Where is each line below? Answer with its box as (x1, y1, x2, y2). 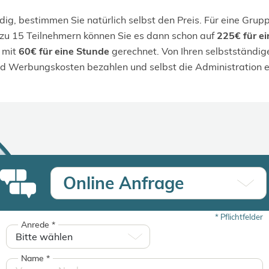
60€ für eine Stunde (19, 45, 109, 57)
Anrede (21, 219, 52, 230)
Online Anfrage (63, 172, 184, 193)
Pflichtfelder (219, 212, 263, 222)
